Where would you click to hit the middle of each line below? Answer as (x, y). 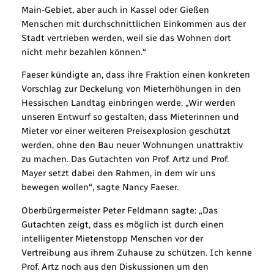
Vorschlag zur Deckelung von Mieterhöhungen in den (131, 89)
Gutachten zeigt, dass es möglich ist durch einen (122, 224)
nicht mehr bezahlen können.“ (83, 52)
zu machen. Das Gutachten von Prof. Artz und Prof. (125, 159)
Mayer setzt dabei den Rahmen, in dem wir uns (118, 173)
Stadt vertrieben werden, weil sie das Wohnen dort (126, 38)
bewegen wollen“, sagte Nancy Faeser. (100, 187)
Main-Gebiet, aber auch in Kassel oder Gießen (115, 9)
